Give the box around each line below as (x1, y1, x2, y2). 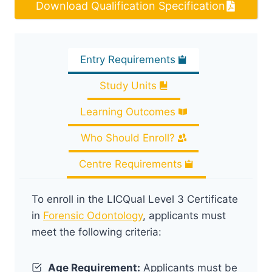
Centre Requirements (78, 157, 182, 170)
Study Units (99, 79, 157, 92)
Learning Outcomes (80, 105, 175, 118)
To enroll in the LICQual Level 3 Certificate (32, 192, 238, 205)
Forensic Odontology (43, 209, 143, 222)
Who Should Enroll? (81, 131, 175, 144)
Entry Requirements (80, 53, 175, 66)
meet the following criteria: (32, 225, 161, 238)
